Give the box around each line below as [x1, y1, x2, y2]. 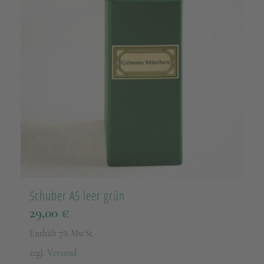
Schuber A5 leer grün [29, 187, 125, 204]
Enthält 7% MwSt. [29, 227, 94, 239]
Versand [47, 246, 77, 259]
